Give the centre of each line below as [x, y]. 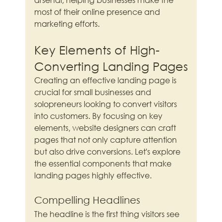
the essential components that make [104, 164]
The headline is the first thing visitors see [108, 214]
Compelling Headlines [87, 200]
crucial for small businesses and [94, 92]
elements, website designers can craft [106, 128]
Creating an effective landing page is [107, 80]
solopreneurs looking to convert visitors [107, 104]
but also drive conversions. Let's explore [109, 152]
